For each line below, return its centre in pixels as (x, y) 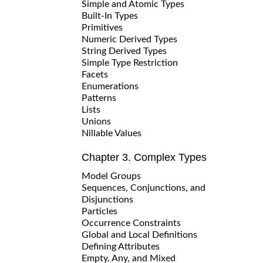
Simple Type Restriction (130, 63)
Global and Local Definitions (139, 235)
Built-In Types (110, 16)
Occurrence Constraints (131, 223)
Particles (100, 211)
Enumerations (110, 86)
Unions (96, 121)
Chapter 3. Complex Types (144, 157)
